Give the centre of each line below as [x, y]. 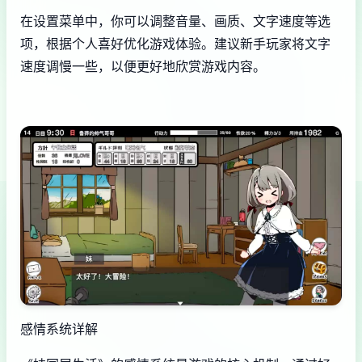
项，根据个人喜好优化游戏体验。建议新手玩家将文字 [175, 44]
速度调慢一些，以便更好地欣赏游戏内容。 [143, 67]
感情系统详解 [59, 328]
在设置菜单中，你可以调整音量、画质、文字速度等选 [175, 21]
